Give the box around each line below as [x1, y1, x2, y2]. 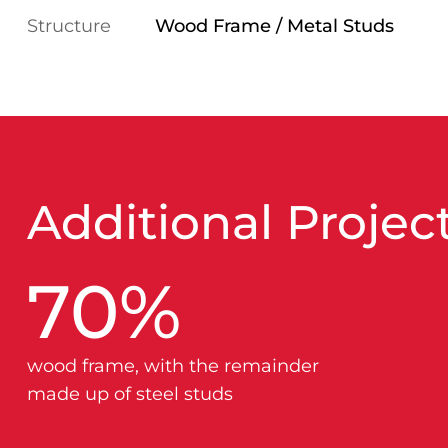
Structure [27, 15, 111, 38]
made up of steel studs [27, 382, 233, 405]
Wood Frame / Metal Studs [155, 15, 395, 38]
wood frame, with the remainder [27, 354, 319, 377]
